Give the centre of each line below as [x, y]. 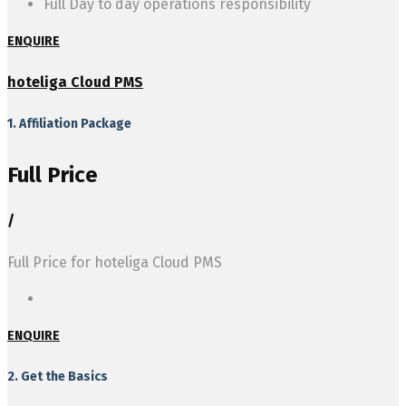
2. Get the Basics [58, 376]
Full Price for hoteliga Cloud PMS [115, 262]
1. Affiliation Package [69, 124]
